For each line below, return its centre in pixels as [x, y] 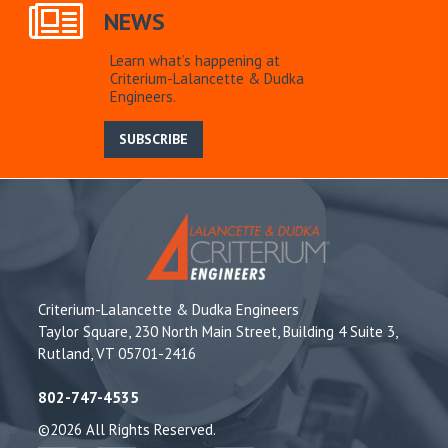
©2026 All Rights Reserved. [127, 430]
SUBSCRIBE [154, 139]
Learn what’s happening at [194, 61]
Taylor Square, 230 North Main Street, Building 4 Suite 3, [218, 332]
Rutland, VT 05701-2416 [117, 354]
